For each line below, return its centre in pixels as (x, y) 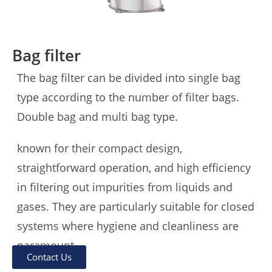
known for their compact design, (100, 148)
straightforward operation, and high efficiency (134, 168)
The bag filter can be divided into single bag (129, 78)
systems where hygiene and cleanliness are (128, 226)
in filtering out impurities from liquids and (125, 187)
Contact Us (49, 257)
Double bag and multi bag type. (97, 117)
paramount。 (51, 245)
